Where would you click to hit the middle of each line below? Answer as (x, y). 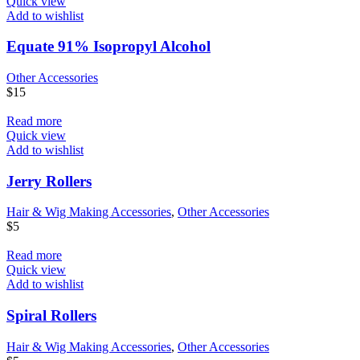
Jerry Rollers (49, 181)
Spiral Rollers (51, 316)
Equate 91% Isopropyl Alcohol (108, 47)
